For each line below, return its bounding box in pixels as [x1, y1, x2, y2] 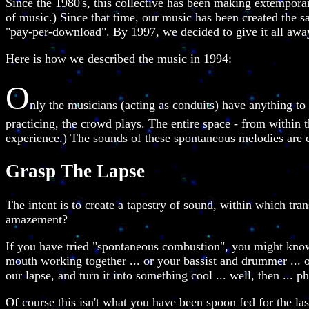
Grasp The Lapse [6, 161, 145, 182]
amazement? [6, 212, 68, 226]
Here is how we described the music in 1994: [6, 51, 232, 66]
